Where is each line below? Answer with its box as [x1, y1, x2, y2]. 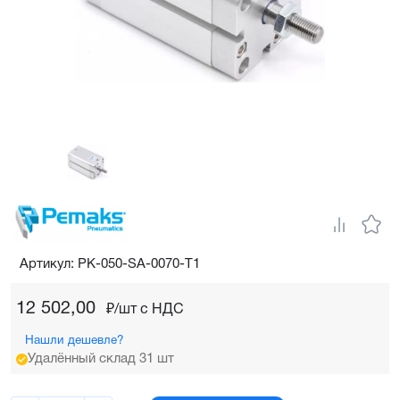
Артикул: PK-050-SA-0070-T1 [20, 257, 200, 271]
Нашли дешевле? [25, 334, 124, 346]
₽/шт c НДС [106, 303, 184, 316]
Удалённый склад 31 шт [28, 352, 174, 365]
